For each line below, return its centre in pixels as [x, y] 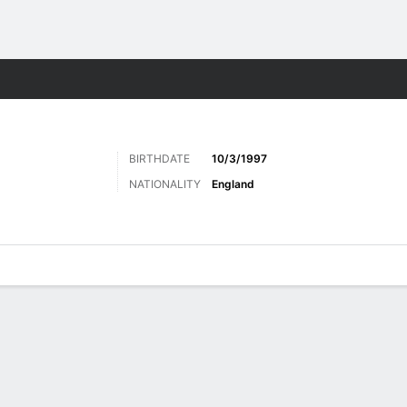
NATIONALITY [165, 184]
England [233, 184]
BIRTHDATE [159, 159]
